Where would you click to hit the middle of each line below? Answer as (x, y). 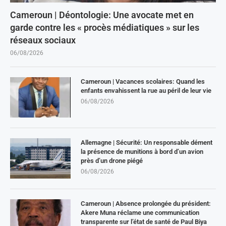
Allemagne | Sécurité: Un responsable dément (147, 142)
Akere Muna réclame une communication (140, 212)
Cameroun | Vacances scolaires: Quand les (143, 81)
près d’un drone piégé (112, 160)
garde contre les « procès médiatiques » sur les (105, 27)
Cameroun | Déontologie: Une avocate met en (102, 15)
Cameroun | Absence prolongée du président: (146, 203)
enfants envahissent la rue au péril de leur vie (146, 90)
